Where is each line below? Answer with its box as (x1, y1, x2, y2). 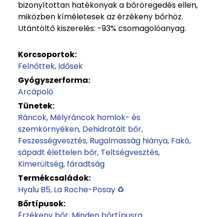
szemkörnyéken (18, 124, 79, 135)
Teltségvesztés (101, 147, 158, 158)
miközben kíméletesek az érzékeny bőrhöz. (18, 11, 183, 22)
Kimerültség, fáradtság (18, 158, 105, 170)
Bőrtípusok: (18, 198, 65, 209)
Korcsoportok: (18, 49, 77, 60)
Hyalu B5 (18, 184, 50, 195)
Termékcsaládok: (18, 172, 91, 184)
